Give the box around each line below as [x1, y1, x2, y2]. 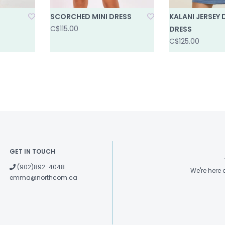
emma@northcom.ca [10, 173, 77, 182]
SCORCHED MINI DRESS [50, 11, 132, 22]
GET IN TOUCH [10, 147, 55, 156]
